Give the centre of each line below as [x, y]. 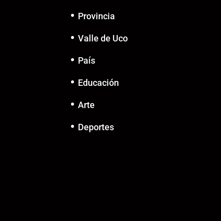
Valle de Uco [103, 38]
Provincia [97, 16]
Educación [99, 83]
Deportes [96, 127]
